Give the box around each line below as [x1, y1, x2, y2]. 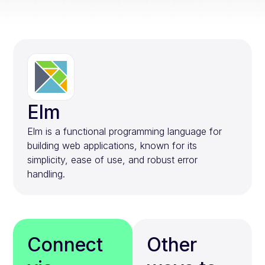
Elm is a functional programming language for [27, 125, 222, 137]
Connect [27, 233, 104, 256]
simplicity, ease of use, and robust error [27, 154, 198, 166]
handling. [27, 168, 66, 180]
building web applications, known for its [27, 140, 198, 151]
